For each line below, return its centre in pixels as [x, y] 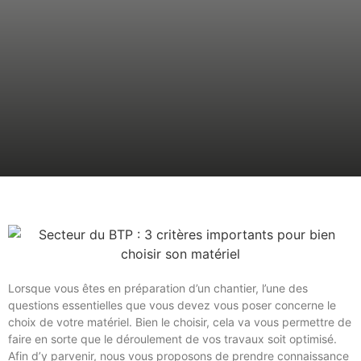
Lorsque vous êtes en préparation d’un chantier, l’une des [158, 288]
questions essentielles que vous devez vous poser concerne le [172, 305]
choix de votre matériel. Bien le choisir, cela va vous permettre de [180, 322]
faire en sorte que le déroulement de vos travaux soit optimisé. [172, 338]
